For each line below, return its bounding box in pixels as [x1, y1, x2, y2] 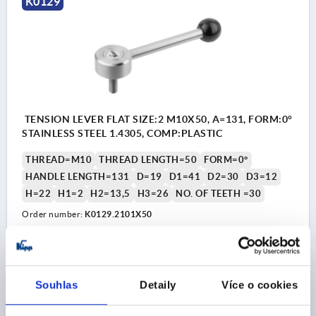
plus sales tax [22, 257, 70, 265]
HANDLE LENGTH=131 [25, 171, 130, 182]
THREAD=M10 [25, 154, 92, 165]
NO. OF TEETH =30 [176, 188, 261, 199]
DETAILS [239, 253, 280, 265]
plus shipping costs [22, 265, 89, 274]
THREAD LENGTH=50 [99, 154, 197, 165]
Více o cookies [221, 278, 298, 291]
